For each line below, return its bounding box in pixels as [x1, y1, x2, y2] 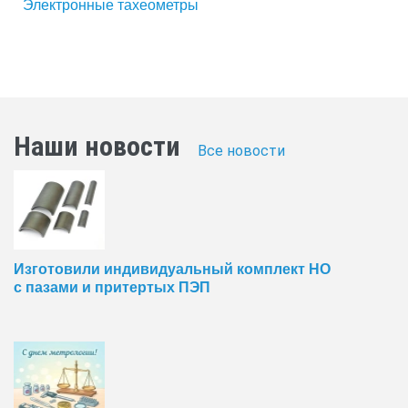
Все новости [198, 141, 285, 159]
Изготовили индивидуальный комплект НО [14, 257, 331, 279]
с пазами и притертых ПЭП [14, 275, 210, 297]
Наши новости [14, 129, 180, 162]
